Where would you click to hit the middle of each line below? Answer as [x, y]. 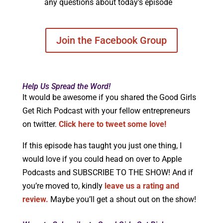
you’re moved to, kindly [62, 186]
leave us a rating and [142, 186]
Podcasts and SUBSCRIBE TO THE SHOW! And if [108, 173]
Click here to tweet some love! [112, 124]
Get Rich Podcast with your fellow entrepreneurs [106, 111]
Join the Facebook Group [111, 41]
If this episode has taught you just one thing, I [102, 146]
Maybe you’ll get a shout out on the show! [122, 200]
